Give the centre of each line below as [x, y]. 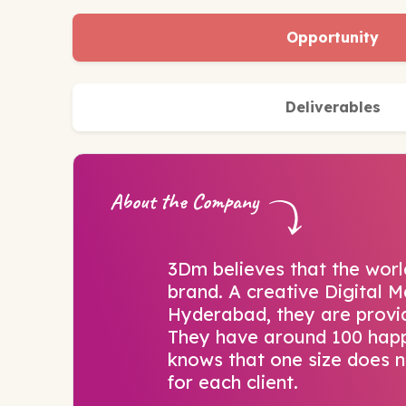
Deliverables [333, 107]
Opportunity [333, 38]
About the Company [184, 202]
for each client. [233, 382]
